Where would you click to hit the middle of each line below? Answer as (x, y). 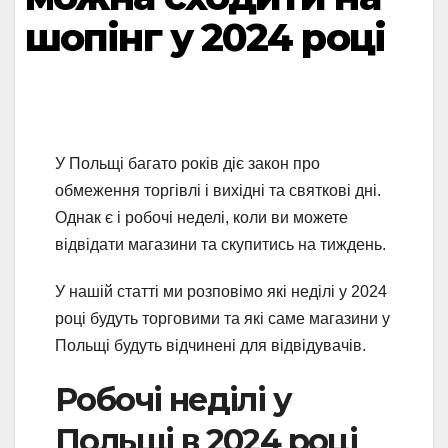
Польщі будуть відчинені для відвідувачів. (210, 346)
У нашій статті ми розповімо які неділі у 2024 (221, 292)
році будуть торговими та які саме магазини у (222, 319)
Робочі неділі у (173, 400)
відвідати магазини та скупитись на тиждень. (222, 245)
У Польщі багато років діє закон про (187, 164)
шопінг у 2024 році (205, 37)
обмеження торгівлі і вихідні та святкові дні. (218, 191)
